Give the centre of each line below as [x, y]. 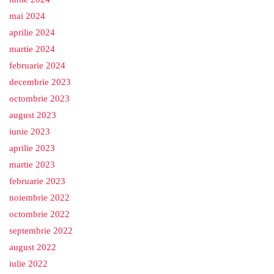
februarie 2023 [37, 181]
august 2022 [33, 247]
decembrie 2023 [40, 82]
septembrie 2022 [41, 231]
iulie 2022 [28, 264]
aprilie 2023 [32, 148]
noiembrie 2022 [39, 198]
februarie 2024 [37, 66]
